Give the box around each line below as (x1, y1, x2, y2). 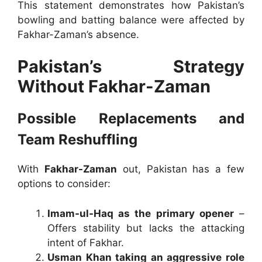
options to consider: (18, 178, 111, 190)
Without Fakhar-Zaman (18, 76, 211, 97)
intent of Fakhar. (47, 236, 124, 249)
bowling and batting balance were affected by (18, 13, 244, 26)
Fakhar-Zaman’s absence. (18, 28, 139, 40)
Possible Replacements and (18, 110, 244, 127)
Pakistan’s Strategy (18, 56, 244, 77)
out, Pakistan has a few (116, 163, 245, 175)
